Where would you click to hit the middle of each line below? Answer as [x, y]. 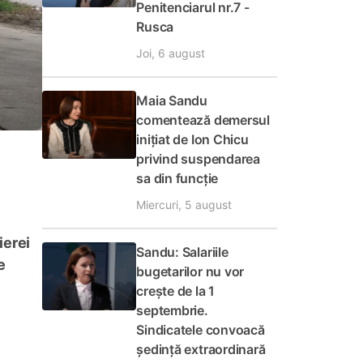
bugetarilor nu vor [190, 271]
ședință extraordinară [201, 349]
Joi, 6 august [171, 53]
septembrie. [172, 310]
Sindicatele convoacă [201, 330]
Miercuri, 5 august [184, 205]
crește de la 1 [176, 291]
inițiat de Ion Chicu [192, 139]
